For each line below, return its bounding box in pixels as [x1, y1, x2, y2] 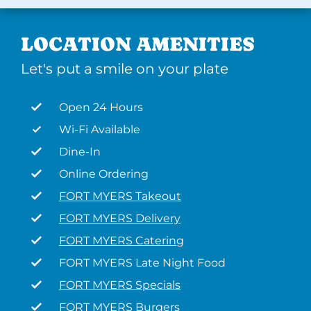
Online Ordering [59, 167, 149, 180]
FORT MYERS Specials [59, 278, 180, 292]
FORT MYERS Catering [59, 234, 184, 247]
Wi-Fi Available [59, 123, 140, 136]
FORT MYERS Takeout [59, 190, 181, 203]
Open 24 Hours [59, 101, 143, 114]
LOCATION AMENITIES [21, 33, 255, 55]
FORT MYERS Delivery [59, 212, 180, 225]
